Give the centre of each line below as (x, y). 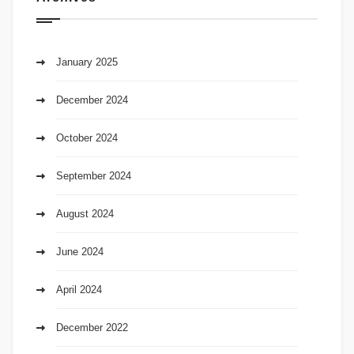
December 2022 (92, 327)
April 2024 (79, 289)
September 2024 (94, 175)
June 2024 (80, 251)
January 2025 (87, 62)
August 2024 (85, 213)
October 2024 (87, 137)
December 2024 (92, 100)
